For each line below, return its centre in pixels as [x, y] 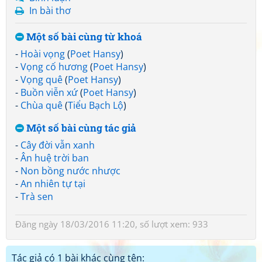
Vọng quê [42, 80]
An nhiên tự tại [53, 184]
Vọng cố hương [54, 67]
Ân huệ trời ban [55, 158]
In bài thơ [50, 11]
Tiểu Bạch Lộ [96, 105]
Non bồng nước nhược [70, 171]
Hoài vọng [43, 54]
